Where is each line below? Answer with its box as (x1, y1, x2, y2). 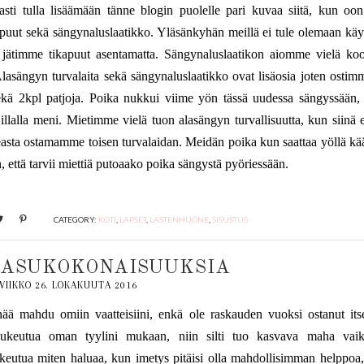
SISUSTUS (212, 214, 249, 224)
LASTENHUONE (149, 214, 210, 224)
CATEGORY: (54, 214, 99, 224)
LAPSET (119, 214, 147, 224)
